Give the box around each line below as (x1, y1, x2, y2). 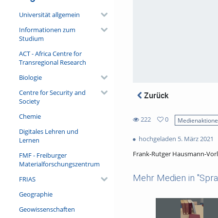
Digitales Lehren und (18, 127, 78, 136)
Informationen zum (18, 25, 75, 34)
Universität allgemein (18, 10, 80, 19)
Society (18, 96, 40, 106)
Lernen (18, 135, 39, 145)
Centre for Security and (18, 88, 86, 97)
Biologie (18, 73, 42, 82)
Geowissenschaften (18, 204, 75, 214)
